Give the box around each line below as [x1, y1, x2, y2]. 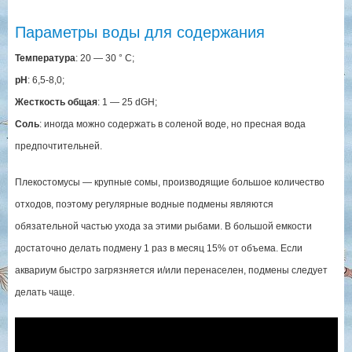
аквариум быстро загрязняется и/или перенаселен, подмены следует [14, 264, 328, 276]
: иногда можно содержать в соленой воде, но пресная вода [38, 118, 306, 130]
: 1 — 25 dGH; [97, 96, 157, 108]
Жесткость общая [14, 96, 97, 108]
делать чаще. [14, 286, 75, 298]
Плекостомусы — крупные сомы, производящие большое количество [14, 176, 324, 188]
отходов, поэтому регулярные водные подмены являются [14, 198, 273, 210]
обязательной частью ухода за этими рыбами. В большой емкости [14, 220, 312, 232]
